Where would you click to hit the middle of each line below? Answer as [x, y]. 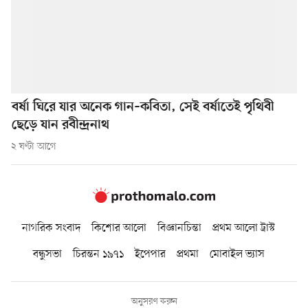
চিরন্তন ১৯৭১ [98, 254]
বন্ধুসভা [47, 254]
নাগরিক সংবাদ [51, 228]
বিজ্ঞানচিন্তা [179, 228]
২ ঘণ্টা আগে [34, 146]
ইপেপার [150, 254]
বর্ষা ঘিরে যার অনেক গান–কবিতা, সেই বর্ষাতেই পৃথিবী [143, 107]
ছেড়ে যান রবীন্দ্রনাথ [60, 125]
